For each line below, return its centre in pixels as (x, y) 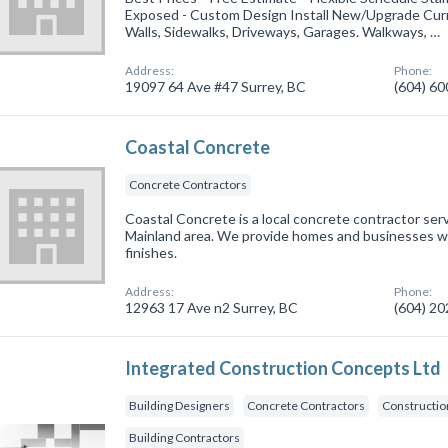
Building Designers (180, 405)
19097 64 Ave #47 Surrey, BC (216, 86)
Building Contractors (185, 437)
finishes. (151, 252)
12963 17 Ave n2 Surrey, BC (212, 307)
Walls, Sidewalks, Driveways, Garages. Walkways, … (283, 31)
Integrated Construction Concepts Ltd (283, 367)
